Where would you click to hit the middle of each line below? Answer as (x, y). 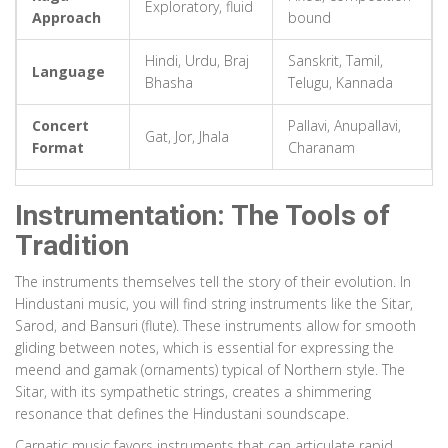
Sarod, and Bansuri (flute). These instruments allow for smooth (215, 326)
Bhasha (169, 83)
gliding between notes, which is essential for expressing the (204, 348)
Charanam (321, 148)
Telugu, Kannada (340, 83)
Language (68, 72)
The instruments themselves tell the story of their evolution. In (213, 282)
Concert (60, 126)
